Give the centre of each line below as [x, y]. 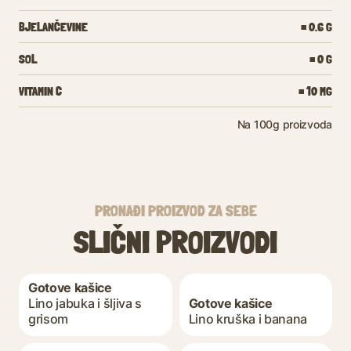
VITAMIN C [40, 91]
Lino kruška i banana [248, 318]
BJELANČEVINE [53, 27]
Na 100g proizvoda [284, 124]
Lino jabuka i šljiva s [85, 303]
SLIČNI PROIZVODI [175, 242]
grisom [49, 318]
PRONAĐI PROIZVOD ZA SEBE [175, 210]
